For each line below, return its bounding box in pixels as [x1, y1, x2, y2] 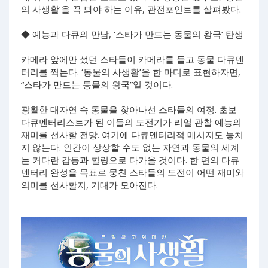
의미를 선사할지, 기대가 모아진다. [21, 179, 158, 191]
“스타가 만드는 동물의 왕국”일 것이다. [21, 78, 173, 91]
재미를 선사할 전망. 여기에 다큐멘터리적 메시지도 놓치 [21, 129, 243, 141]
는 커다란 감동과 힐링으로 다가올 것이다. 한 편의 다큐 [21, 154, 239, 166]
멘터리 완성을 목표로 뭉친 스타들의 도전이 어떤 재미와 [21, 166, 244, 179]
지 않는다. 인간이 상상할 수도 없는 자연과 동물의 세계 [21, 141, 239, 154]
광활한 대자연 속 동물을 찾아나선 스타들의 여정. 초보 [21, 103, 237, 116]
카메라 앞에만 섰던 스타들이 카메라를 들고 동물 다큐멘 [21, 53, 244, 66]
